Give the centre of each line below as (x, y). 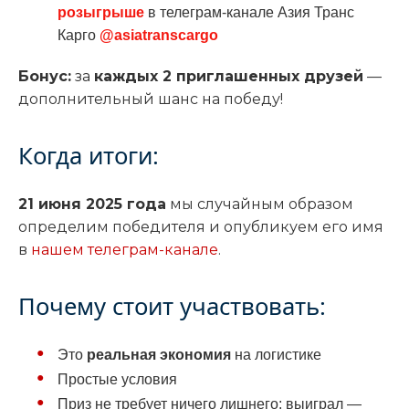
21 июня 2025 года (92, 204)
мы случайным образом (260, 204)
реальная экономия (158, 354)
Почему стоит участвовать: (172, 306)
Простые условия (117, 379)
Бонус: (45, 76)
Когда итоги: (89, 155)
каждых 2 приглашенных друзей (229, 76)
